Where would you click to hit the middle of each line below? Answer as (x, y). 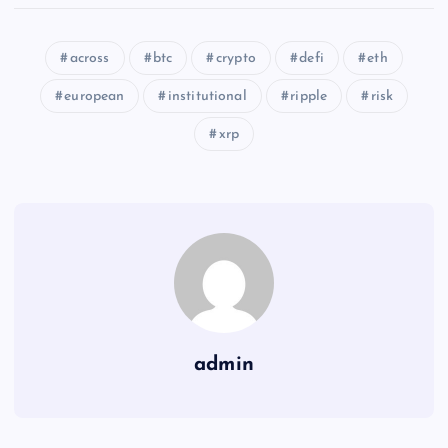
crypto (235, 59)
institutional (207, 97)
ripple (309, 97)
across (89, 59)
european (94, 97)
